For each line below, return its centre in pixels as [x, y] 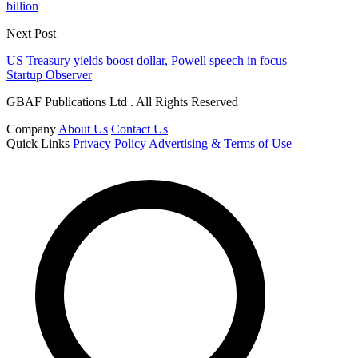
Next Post [31, 34]
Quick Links [38, 144]
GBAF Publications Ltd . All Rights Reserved [122, 102]
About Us [83, 129]
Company [31, 129]
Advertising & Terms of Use [220, 144]
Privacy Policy [109, 144]
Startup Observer [49, 75]
